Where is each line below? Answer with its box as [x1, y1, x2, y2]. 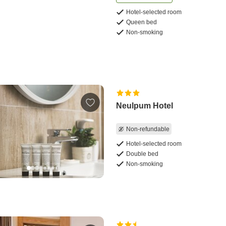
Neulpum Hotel [116, 101, 174, 110]
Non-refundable [126, 125, 170, 133]
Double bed [126, 150, 159, 158]
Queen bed [126, 19, 157, 26]
